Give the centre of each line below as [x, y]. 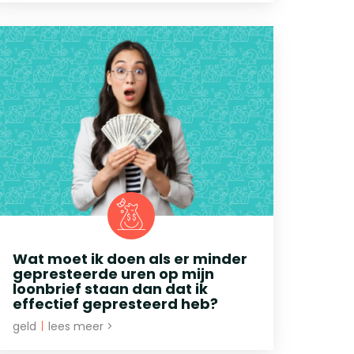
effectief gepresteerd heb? [115, 303]
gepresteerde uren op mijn [113, 273]
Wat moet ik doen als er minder [130, 258]
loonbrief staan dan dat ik [110, 288]
